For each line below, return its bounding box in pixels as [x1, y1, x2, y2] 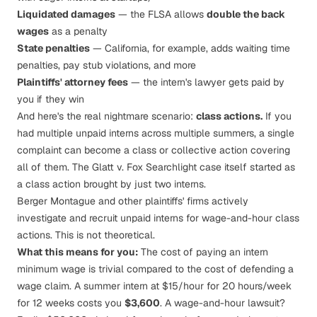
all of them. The [17, 161, 92, 173]
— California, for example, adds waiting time [90, 42, 290, 54]
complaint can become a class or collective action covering [17, 144, 290, 156]
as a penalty [49, 25, 108, 38]
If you [263, 110, 292, 122]
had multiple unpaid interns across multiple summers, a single [17, 127, 294, 139]
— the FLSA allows [115, 8, 207, 21]
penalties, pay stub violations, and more [17, 59, 196, 71]
